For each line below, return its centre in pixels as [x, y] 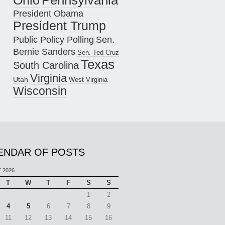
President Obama [48, 14]
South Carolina [46, 66]
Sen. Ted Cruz [98, 53]
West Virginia [88, 80]
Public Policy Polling [53, 40]
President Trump [60, 26]
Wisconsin [40, 91]
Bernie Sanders [44, 52]
